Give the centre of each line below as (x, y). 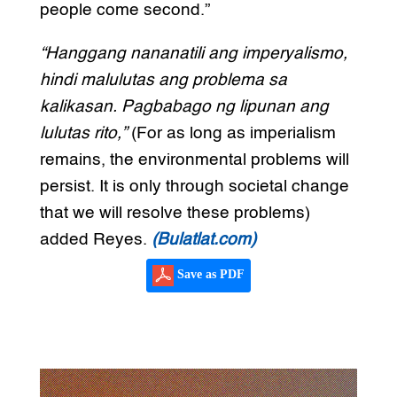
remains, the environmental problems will (194, 160)
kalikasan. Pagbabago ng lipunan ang (184, 106)
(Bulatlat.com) (203, 239)
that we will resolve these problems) (175, 213)
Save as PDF (209, 274)
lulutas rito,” (83, 133)
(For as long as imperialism (231, 133)
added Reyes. (95, 239)
